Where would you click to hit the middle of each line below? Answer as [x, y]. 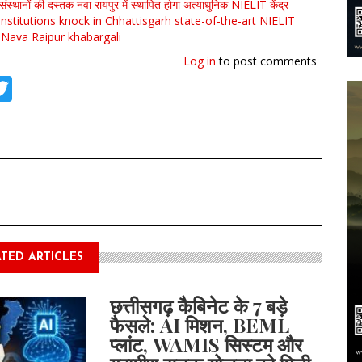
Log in [200, 61]
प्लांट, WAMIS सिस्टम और [206, 345]
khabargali [95, 36]
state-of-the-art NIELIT [235, 20]
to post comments [266, 61]
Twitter [55, 86]
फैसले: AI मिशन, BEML [200, 325]
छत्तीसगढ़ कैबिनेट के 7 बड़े [199, 306]
